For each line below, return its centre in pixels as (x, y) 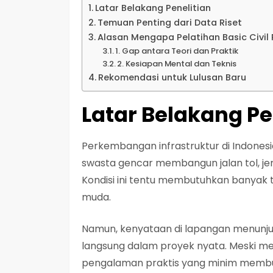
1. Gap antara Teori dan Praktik (177, 51)
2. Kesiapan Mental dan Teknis (177, 63)
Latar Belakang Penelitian (153, 8)
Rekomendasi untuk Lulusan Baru (172, 77)
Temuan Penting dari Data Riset (169, 22)
